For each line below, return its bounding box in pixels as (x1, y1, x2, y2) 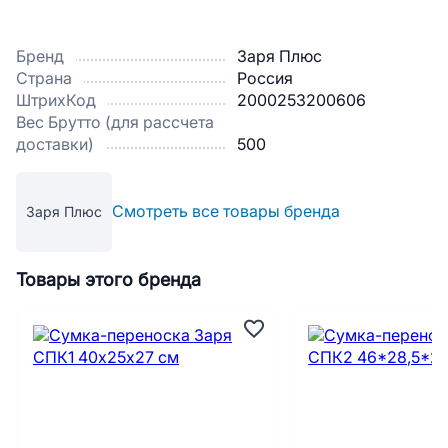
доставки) (16, 136, 94, 153)
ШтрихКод (16, 92, 96, 109)
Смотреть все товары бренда (112, 203, 340, 220)
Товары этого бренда (16, 270, 201, 290)
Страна (16, 70, 72, 87)
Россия (237, 70, 293, 87)
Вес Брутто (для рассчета (16, 114, 214, 131)
